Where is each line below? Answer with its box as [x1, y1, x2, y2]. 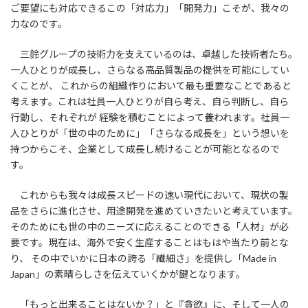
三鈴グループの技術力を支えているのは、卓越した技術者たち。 [10, 47, 298, 60]
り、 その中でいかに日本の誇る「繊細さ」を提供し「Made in [10, 252, 276, 264]
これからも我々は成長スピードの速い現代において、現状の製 [10, 188, 289, 201]
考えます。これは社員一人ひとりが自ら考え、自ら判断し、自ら [10, 95, 289, 107]
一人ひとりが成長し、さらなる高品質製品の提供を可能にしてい [10, 63, 289, 76]
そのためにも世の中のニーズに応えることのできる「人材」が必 [10, 220, 289, 232]
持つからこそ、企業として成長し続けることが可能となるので [10, 142, 280, 155]
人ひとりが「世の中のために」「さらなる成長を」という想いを [10, 126, 289, 139]
